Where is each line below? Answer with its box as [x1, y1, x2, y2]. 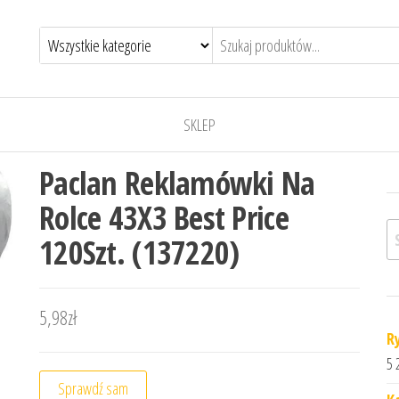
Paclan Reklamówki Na [39, 161, 315, 205]
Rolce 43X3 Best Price [39, 196, 289, 240]
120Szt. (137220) [39, 231, 240, 274]
